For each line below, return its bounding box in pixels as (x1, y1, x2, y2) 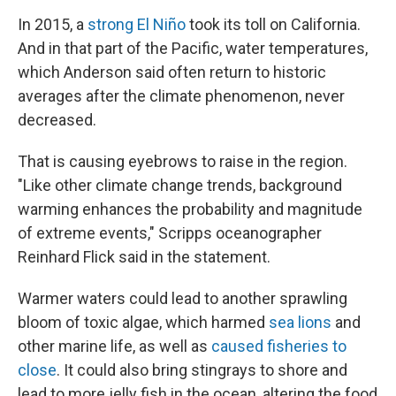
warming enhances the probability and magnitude (18, 199, 362, 218)
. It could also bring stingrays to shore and (57, 360, 347, 379)
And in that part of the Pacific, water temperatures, (18, 38, 368, 57)
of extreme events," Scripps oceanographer (18, 223, 322, 242)
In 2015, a (18, 14, 88, 34)
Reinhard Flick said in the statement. (18, 247, 270, 266)
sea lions (269, 312, 331, 331)
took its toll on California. (186, 14, 361, 34)
